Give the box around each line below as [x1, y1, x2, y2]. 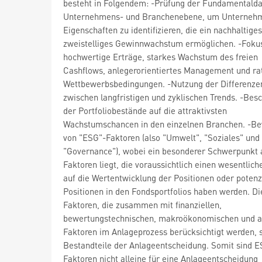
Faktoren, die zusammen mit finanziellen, [63, 198, 222, 211]
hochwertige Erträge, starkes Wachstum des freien [63, 50, 258, 63]
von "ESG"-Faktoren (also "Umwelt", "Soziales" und [63, 131, 260, 143]
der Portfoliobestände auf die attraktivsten [63, 104, 227, 116]
